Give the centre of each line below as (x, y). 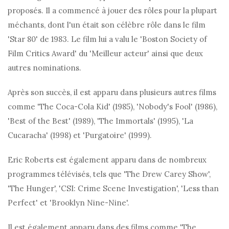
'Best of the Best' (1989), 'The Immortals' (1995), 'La (100, 121)
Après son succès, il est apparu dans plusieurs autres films (112, 93)
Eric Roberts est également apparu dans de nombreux (107, 160)
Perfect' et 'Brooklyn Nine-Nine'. (68, 203)
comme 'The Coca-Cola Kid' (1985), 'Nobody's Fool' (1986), (112, 107)
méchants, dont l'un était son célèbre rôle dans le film (107, 25)
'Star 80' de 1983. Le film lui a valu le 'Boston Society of (107, 39)
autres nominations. (44, 68)
